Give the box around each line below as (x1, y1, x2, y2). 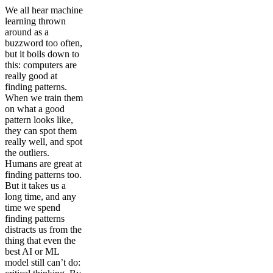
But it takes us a (5, 180, 66, 191)
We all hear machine (5, 4, 83, 15)
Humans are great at (5, 158, 82, 169)
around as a (5, 26, 49, 37)
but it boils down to (5, 48, 79, 59)
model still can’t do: (5, 257, 80, 268)
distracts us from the (5, 224, 82, 235)
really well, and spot (5, 136, 82, 147)
